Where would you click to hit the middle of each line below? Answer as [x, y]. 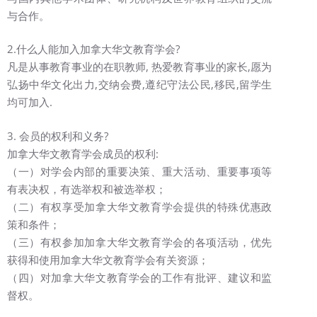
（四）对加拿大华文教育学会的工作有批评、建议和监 [140, 277]
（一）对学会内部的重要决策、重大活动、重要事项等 [140, 171]
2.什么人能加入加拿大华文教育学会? [93, 49]
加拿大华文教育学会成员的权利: [83, 153]
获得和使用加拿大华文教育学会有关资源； [108, 259]
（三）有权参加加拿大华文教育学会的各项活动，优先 [140, 242]
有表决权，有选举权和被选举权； [87, 189]
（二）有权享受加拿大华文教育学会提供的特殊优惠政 [140, 206]
